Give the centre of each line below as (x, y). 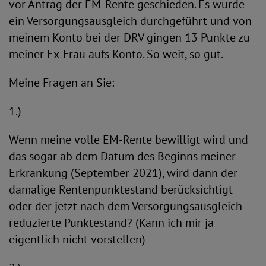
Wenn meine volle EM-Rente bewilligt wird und (129, 140)
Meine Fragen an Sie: (61, 83)
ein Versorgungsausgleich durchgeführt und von (130, 21)
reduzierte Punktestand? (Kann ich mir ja (111, 223)
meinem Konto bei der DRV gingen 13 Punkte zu (129, 37)
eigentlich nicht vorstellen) (77, 239)
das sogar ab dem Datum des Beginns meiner (122, 156)
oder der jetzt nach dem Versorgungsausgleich (126, 206)
